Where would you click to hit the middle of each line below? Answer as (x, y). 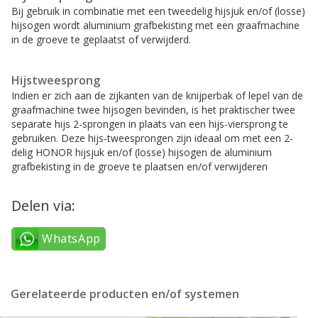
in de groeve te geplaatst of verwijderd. (101, 40)
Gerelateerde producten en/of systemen (125, 294)
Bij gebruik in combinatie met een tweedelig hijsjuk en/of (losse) (158, 11)
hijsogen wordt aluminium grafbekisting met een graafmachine (155, 26)
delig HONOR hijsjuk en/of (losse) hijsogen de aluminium (142, 153)
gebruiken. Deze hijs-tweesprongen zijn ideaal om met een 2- (152, 138)
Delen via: (43, 206)
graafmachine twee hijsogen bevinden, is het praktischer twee (153, 110)
